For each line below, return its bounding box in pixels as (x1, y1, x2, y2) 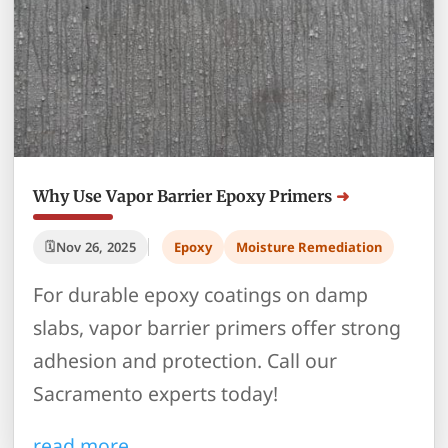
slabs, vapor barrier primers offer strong (33, 314, 402, 341)
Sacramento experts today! (33, 380, 279, 407)
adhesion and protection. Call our (33, 347, 338, 374)
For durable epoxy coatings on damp (33, 281, 369, 308)
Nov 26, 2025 (55, 238, 136, 256)
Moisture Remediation (235, 238, 382, 256)
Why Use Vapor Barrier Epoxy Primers (33, 186, 333, 206)
